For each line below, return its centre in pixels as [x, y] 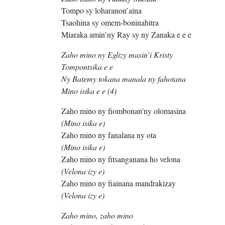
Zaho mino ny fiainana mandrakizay [119, 183]
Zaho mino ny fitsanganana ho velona [121, 159]
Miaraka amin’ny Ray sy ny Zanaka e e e [126, 35]
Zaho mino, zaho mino [97, 215]
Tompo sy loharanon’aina [101, 11]
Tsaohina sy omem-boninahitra [110, 23]
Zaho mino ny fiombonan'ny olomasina [124, 111]
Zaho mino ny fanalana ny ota [110, 135]
